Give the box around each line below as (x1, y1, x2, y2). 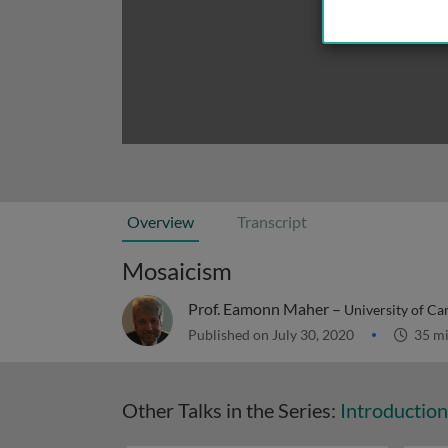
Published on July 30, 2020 (188, 326, 357, 343)
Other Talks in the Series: (122, 398, 340, 422)
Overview (127, 212, 194, 231)
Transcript (237, 212, 307, 231)
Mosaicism (122, 256, 232, 285)
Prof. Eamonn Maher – (188, 299, 344, 318)
